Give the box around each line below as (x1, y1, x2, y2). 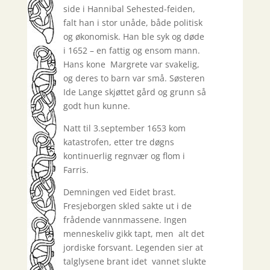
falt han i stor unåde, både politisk (63, 17, 202, 29)
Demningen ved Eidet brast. (63, 186, 176, 198)
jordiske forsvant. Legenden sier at (63, 242, 203, 254)
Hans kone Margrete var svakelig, (63, 58, 199, 71)
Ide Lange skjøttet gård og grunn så (63, 86, 206, 98)
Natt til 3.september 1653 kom (63, 122, 186, 134)
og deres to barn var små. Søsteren (63, 72, 205, 84)
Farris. (63, 164, 89, 176)
